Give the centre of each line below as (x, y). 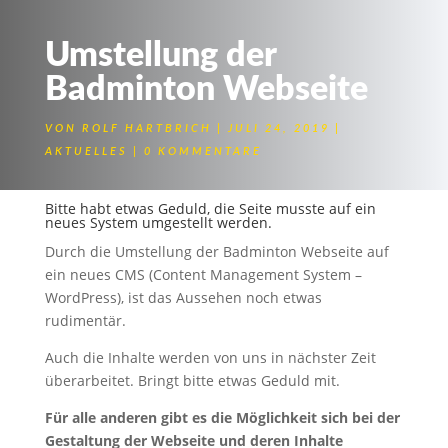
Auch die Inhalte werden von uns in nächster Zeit (210, 357)
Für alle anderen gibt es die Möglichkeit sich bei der (222, 417)
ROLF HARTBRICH (146, 128)
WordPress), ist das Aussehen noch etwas (183, 297)
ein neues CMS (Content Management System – (203, 274)
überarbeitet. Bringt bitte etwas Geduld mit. (192, 380)
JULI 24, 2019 (278, 128)
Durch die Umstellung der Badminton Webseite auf (216, 251)
